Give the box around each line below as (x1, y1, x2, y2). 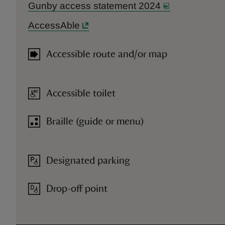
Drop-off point (46, 184, 107, 194)
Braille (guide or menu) (46, 117, 144, 127)
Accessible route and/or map (46, 49, 167, 59)
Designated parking (46, 156, 130, 166)
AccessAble (28, 20, 80, 31)
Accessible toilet (46, 88, 116, 98)
